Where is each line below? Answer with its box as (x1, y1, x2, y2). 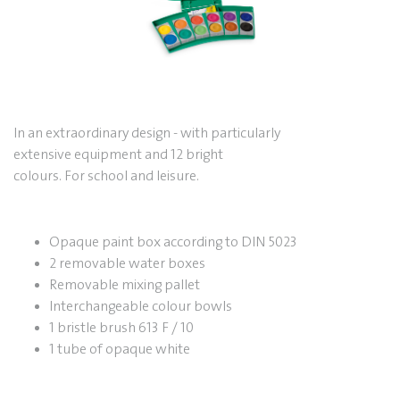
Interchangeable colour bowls (49, 298, 232, 315)
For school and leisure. (64, 168, 199, 185)
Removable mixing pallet (49, 277, 200, 294)
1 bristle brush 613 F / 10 (49, 320, 194, 337)
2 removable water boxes (49, 255, 205, 272)
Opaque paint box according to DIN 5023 (49, 234, 297, 251)
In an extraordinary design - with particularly (13, 125, 280, 142)
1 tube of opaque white (49, 341, 190, 358)
